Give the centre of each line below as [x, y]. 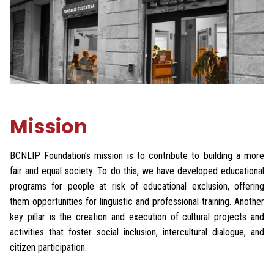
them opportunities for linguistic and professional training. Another [137, 201]
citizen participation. [51, 247]
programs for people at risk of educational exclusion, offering [137, 186]
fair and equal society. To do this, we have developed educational [137, 171]
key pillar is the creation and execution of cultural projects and [137, 217]
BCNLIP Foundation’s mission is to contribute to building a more [137, 155]
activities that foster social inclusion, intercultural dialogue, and [137, 232]
